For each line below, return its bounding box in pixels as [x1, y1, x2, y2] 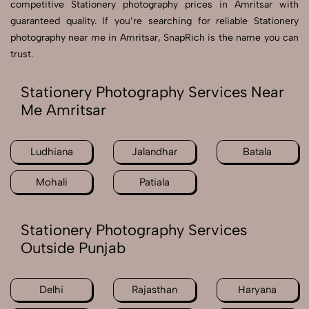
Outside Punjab [21, 239, 126, 258]
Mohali [35, 176, 68, 189]
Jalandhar [131, 146, 177, 159]
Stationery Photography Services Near [21, 83, 284, 102]
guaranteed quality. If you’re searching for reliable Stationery [10, 15, 299, 28]
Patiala [139, 176, 170, 189]
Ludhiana [30, 146, 73, 159]
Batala [243, 146, 272, 159]
